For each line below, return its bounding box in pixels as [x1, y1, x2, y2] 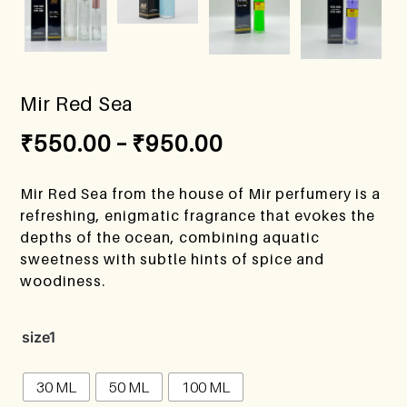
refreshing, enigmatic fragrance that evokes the [20, 205, 376, 224]
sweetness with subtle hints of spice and [20, 249, 325, 268]
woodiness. [20, 271, 106, 290]
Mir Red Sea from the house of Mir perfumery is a [20, 184, 382, 203]
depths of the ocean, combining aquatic [20, 227, 321, 246]
